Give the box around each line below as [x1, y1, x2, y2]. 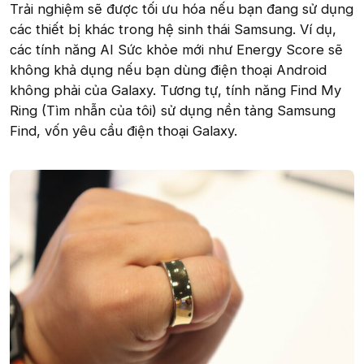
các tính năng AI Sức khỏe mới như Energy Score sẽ [10, 41, 343, 58]
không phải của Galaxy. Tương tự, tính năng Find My [10, 81, 341, 98]
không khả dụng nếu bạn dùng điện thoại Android [10, 61, 327, 78]
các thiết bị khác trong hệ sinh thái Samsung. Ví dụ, [10, 20, 336, 37]
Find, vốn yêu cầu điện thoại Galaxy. [10, 122, 237, 139]
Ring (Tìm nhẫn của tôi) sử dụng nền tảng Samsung [10, 102, 336, 119]
